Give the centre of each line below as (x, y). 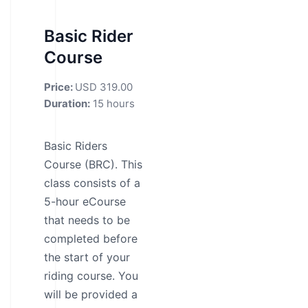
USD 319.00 (104, 87)
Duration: (67, 103)
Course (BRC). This (93, 164)
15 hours (112, 103)
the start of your (87, 257)
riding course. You (91, 276)
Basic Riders (76, 146)
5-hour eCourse (85, 201)
